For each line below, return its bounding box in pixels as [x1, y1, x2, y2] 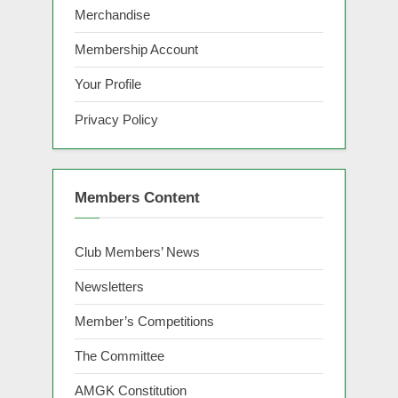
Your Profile [75, 76, 141, 92]
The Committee [75, 348, 164, 364]
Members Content [75, 189, 200, 207]
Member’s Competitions [75, 314, 214, 330]
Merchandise [75, 7, 150, 23]
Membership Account [75, 42, 198, 58]
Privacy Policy [75, 111, 158, 127]
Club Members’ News [75, 243, 200, 259]
